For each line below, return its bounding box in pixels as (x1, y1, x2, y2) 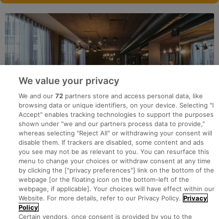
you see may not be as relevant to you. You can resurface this (19, 148, 210, 155)
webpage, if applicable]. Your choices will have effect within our (19, 185, 215, 193)
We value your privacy (19, 75, 120, 87)
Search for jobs (4, 184, 53, 193)
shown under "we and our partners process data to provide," (19, 120, 205, 128)
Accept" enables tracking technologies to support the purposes (19, 110, 214, 118)
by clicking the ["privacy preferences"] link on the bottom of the (19, 166, 215, 174)
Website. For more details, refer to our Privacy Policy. (19, 194, 181, 202)
